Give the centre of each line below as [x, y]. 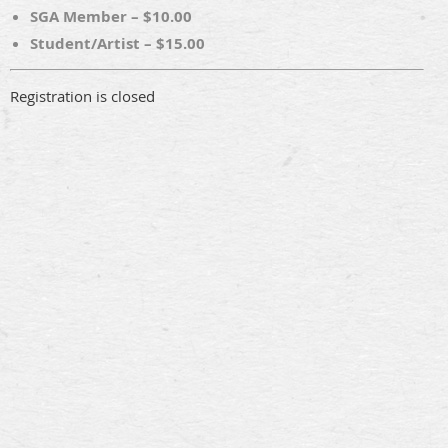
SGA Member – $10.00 [111, 17]
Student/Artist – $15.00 [117, 44]
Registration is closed [82, 96]
